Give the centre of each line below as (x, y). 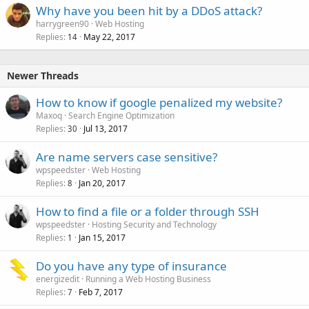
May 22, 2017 (109, 37)
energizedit (58, 279)
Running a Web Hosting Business (148, 279)
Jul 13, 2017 (106, 129)
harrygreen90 (62, 24)
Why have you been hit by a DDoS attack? (149, 11)
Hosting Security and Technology (154, 225)
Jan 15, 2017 (102, 238)
